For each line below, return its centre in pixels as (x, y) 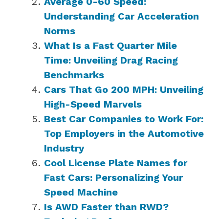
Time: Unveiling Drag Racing (111, 60)
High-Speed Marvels (93, 104)
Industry (64, 148)
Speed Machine (81, 192)
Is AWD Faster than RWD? (106, 207)
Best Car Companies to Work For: (124, 119)
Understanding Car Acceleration (121, 16)
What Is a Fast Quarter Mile (110, 45)
